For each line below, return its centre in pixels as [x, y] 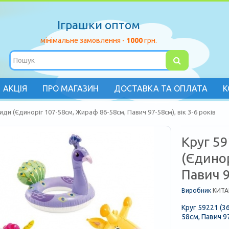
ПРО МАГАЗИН [70, 89]
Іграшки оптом [99, 25]
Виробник [196, 190]
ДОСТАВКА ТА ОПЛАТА [161, 89]
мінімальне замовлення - [84, 40]
